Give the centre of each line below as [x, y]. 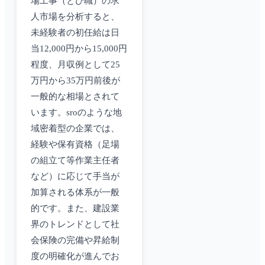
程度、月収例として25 [75, 65]
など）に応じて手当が [75, 177]
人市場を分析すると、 [75, 17]
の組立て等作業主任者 [75, 161]
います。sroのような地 [76, 113]
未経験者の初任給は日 [75, 33]
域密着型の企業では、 [75, 129]
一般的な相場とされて [75, 97]
